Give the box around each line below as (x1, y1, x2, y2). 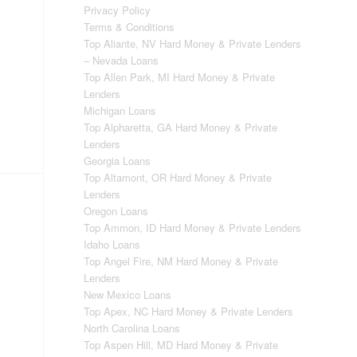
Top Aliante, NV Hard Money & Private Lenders (84, 36, 302, 51)
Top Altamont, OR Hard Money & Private (84, 170, 273, 185)
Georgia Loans (84, 153, 151, 168)
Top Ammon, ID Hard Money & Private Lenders (84, 220, 302, 235)
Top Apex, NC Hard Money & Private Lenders (84, 304, 294, 319)
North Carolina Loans (84, 320, 181, 335)
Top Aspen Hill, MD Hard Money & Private (84, 337, 279, 352)
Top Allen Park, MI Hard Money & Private (84, 69, 276, 84)
